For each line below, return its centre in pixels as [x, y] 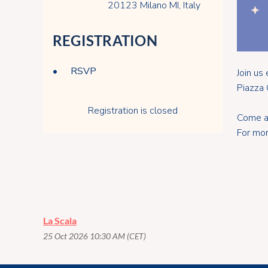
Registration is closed [133, 111]
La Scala [60, 220]
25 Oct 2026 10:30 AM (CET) [95, 236]
